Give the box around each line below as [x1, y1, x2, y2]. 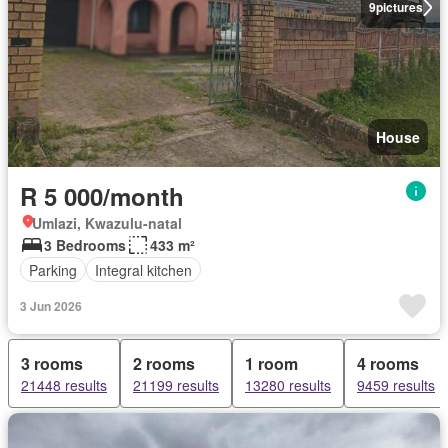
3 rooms [21, 352, 83, 375]
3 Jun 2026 [20, 297, 82, 315]
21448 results [21, 375, 107, 395]
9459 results [357, 375, 435, 395]
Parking [29, 259, 77, 280]
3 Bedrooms [44, 235, 126, 255]
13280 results [245, 375, 331, 395]
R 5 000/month [20, 179, 184, 213]
